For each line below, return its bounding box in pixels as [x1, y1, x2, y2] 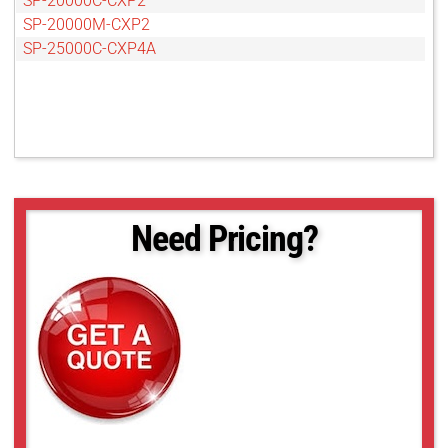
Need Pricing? [131, 218, 318, 261]
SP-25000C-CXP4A [23, 39, 156, 59]
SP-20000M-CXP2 [23, 15, 150, 35]
